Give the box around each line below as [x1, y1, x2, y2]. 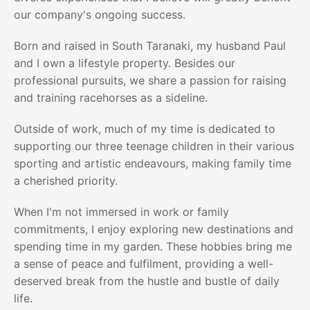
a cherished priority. [14, 174, 118, 188]
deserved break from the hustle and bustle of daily [14, 274, 280, 288]
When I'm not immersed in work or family [14, 205, 229, 219]
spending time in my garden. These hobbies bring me [14, 239, 292, 253]
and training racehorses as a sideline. [14, 91, 208, 104]
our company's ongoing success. [14, 8, 185, 21]
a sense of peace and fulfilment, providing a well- [14, 257, 273, 271]
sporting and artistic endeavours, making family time [14, 156, 291, 170]
